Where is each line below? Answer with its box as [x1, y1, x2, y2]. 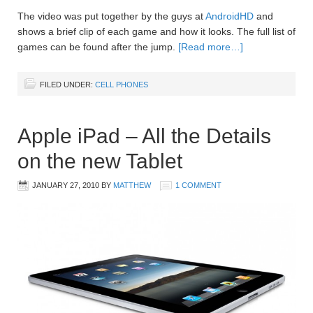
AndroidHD [205, 10, 254, 22]
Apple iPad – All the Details [17, 124, 271, 147]
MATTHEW [113, 180, 151, 189]
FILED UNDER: [40, 80, 95, 89]
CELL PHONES [95, 80, 148, 89]
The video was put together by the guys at [17, 10, 205, 22]
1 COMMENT [175, 180, 221, 189]
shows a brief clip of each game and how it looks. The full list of [17, 25, 296, 37]
